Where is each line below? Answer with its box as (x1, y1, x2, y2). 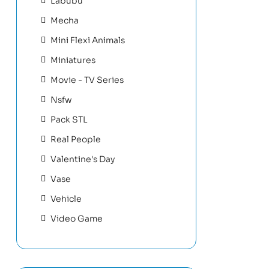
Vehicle (50, 193, 82, 204)
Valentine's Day (50, 153, 115, 165)
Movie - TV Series (50, 74, 124, 85)
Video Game (50, 213, 103, 224)
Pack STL (50, 113, 88, 125)
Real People (50, 133, 101, 145)
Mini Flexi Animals (50, 34, 125, 46)
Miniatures (50, 54, 95, 65)
